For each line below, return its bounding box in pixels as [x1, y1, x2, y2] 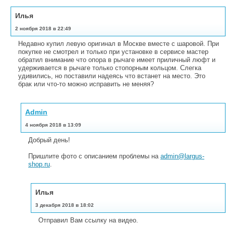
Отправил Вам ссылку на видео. [38, 216, 138, 224]
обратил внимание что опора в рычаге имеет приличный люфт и [18, 55, 215, 64]
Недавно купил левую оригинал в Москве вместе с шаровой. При [18, 39, 219, 47]
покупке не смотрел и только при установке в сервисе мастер [18, 47, 208, 55]
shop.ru [28, 160, 50, 168]
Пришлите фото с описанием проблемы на [28, 152, 160, 160]
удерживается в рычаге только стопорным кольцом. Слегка [18, 64, 201, 72]
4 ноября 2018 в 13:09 [25, 122, 81, 128]
